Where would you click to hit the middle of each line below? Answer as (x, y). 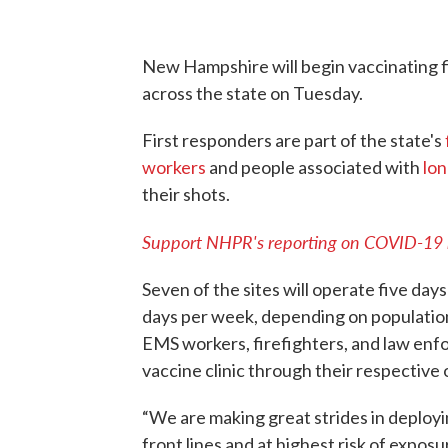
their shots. (186, 193)
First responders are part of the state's (293, 139)
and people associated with (314, 166)
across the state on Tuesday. (254, 92)
